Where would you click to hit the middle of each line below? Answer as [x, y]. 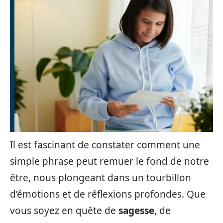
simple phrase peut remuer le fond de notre [110, 161]
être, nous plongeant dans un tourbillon [101, 178]
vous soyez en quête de [64, 211]
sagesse [136, 211]
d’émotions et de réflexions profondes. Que [108, 194]
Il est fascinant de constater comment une [105, 145]
